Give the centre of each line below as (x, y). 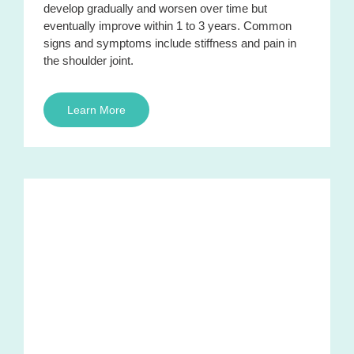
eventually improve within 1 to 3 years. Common (168, 25)
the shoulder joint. (88, 60)
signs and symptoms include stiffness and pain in (170, 43)
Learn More (96, 109)
